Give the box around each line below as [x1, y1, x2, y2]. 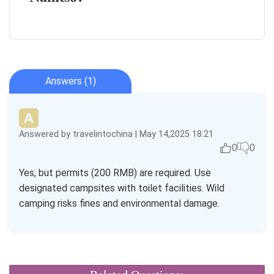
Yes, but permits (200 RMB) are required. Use [19, 167, 211, 179]
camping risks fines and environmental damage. [19, 198, 220, 209]
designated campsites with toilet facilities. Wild [19, 182, 224, 194]
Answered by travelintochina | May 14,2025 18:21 [19, 129, 213, 139]
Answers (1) [45, 75, 96, 87]
